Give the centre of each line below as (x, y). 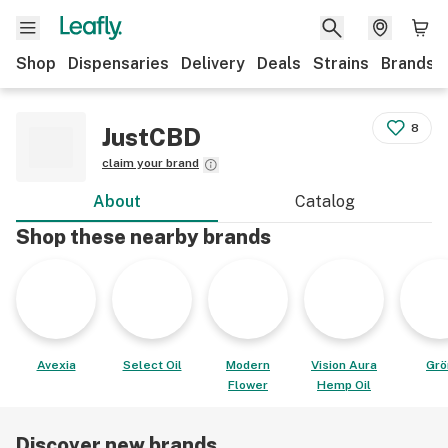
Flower (248, 385)
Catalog (325, 201)
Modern (248, 365)
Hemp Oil (344, 385)
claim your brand (150, 163)
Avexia (56, 365)
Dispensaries (118, 63)
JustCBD (151, 137)
